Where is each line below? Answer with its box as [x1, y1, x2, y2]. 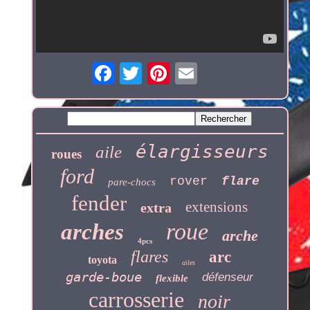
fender [71, 191, 127, 216]
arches [61, 219, 125, 245]
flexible [156, 273, 189, 284]
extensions [185, 199, 248, 216]
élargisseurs [135, 141, 268, 163]
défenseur [202, 271, 254, 284]
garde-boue [66, 269, 143, 285]
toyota [88, 254, 118, 266]
